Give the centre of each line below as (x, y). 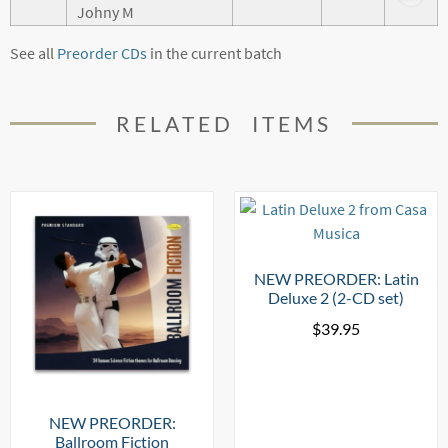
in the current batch (214, 52)
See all (33, 52)
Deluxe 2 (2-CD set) (336, 297)
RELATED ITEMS (224, 123)
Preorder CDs (102, 52)
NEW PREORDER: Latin (336, 278)
